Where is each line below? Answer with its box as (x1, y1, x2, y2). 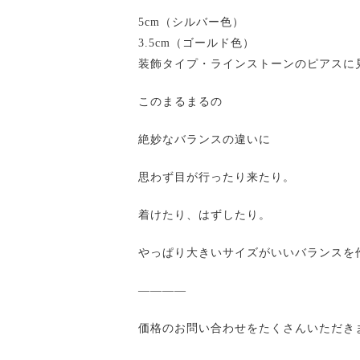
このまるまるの (138, 96, 223, 108)
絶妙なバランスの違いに (138, 133, 271, 145)
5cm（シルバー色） (138, 16, 244, 28)
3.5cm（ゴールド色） (138, 37, 255, 49)
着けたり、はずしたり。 (138, 209, 271, 221)
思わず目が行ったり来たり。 (138, 171, 295, 183)
